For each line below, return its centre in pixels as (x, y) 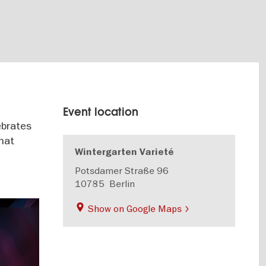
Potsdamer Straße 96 (122, 170)
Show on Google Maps (135, 208)
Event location (101, 112)
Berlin (122, 183)
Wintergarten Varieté (125, 152)
